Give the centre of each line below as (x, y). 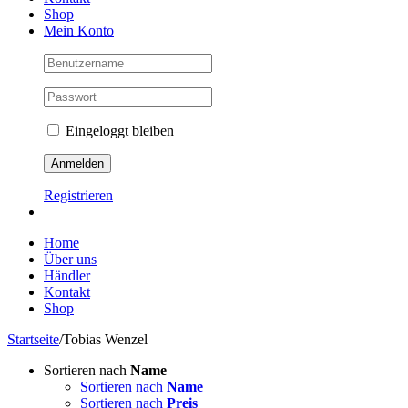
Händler (67, 275)
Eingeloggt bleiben (118, 131)
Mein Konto (79, 31)
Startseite (33, 339)
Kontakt (67, 292)
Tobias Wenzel (105, 339)
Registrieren (78, 195)
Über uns (70, 259)
